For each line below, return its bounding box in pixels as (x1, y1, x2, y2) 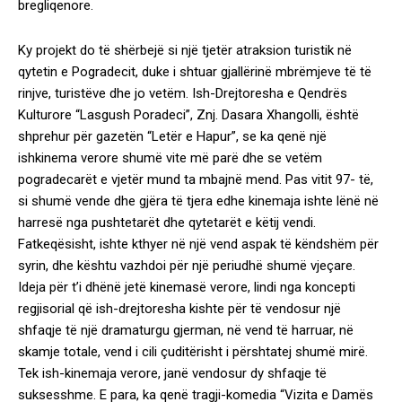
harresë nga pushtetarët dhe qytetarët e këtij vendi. (18, 214, 316, 231)
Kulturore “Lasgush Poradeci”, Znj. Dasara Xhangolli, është (18, 107, 359, 123)
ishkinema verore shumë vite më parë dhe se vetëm (18, 150, 322, 166)
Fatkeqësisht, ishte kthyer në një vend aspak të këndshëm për (18, 236, 379, 252)
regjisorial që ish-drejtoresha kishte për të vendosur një (18, 301, 341, 317)
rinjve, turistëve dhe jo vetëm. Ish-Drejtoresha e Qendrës (18, 85, 347, 101)
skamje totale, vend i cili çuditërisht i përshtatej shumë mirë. (18, 344, 368, 360)
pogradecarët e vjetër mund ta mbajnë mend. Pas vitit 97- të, (18, 171, 373, 188)
